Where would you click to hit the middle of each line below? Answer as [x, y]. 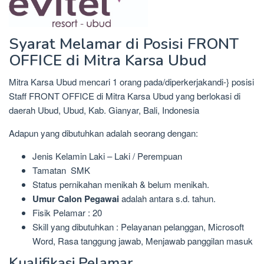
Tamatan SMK [61, 170]
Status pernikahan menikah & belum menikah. [121, 184]
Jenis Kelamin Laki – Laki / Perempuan [107, 156]
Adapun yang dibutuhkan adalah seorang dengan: [103, 133]
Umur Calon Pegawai [77, 199]
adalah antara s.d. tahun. [169, 199]
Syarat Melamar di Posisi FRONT [124, 44]
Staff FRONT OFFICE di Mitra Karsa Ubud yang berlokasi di [125, 96]
